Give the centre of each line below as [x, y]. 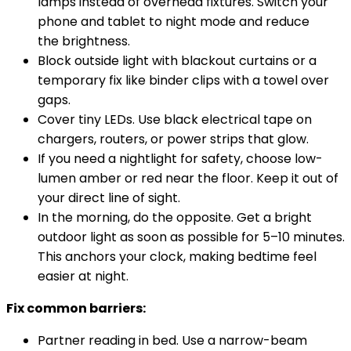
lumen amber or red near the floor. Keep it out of [188, 178]
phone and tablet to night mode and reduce [174, 21]
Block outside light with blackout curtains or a [177, 60]
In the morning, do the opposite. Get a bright [175, 217]
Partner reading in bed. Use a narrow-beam [172, 340]
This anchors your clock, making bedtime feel [177, 256]
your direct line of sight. [109, 197]
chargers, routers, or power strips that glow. [173, 139]
